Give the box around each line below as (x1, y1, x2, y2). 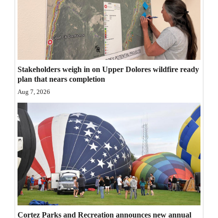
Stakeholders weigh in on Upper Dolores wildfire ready (18, 65, 199, 73)
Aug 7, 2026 (18, 88, 50, 95)
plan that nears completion (18, 74, 105, 83)
